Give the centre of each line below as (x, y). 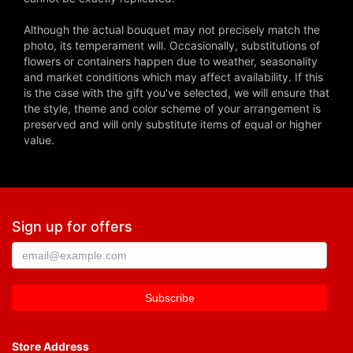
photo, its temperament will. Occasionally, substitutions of (172, 46)
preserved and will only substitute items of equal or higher (173, 124)
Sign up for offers (72, 227)
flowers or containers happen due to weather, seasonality (171, 61)
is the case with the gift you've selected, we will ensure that (176, 93)
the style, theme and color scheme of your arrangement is (172, 109)
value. (39, 140)
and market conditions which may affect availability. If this (173, 77)
